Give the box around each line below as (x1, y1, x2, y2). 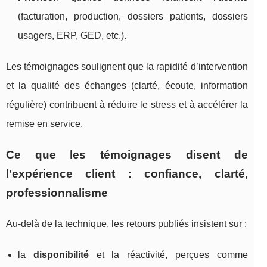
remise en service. (6, 118, 83, 129)
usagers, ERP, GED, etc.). (18, 30, 126, 41)
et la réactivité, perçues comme (88, 249, 248, 260)
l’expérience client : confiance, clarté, (6, 167, 248, 180)
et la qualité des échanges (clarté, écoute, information (6, 80, 248, 91)
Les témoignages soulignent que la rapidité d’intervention (6, 61, 248, 72)
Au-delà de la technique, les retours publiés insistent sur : (6, 218, 247, 229)
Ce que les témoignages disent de (6, 148, 248, 161)
